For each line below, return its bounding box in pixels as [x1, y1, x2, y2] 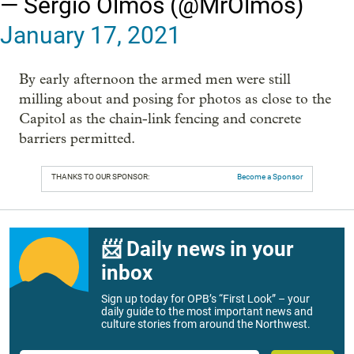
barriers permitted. [19, 130, 135, 148]
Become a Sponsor [237, 172, 303, 182]
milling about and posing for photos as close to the [19, 91, 331, 108]
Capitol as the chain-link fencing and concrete [19, 111, 301, 128]
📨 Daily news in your [101, 237, 293, 262]
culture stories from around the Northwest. [101, 318, 311, 331]
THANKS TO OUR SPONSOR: [51, 172, 149, 182]
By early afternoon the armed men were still [19, 71, 291, 88]
